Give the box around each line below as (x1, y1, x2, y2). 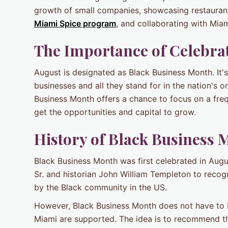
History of (34, 129, 108, 150)
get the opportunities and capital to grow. (34, 107, 196, 118)
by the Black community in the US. (34, 182, 167, 193)
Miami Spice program (34, 18, 116, 29)
